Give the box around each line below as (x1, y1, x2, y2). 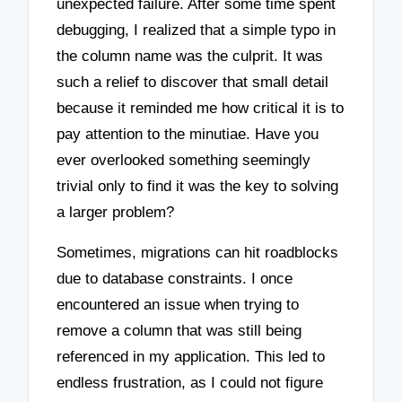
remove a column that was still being (57, 321, 302, 339)
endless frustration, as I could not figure (57, 373, 324, 391)
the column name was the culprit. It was (57, 48, 324, 66)
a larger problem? (57, 204, 175, 222)
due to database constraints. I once (57, 269, 293, 287)
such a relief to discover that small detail (57, 74, 329, 92)
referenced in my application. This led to (57, 347, 326, 365)
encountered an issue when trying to (57, 295, 300, 313)
